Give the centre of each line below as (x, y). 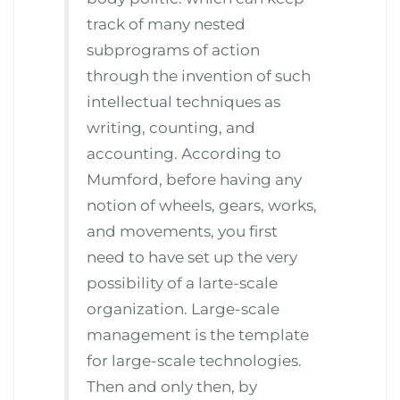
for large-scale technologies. (195, 360)
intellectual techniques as (184, 101)
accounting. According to (184, 153)
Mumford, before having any (195, 179)
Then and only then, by (172, 386)
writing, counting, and (171, 127)
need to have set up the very (192, 257)
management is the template (198, 334)
